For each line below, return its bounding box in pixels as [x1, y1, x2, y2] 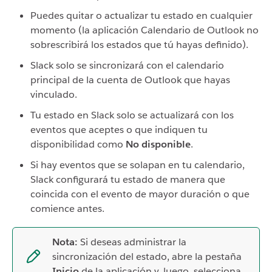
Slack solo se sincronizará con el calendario [30, 59, 224, 72]
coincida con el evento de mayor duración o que [30, 188, 250, 200]
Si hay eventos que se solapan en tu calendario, [30, 158, 245, 171]
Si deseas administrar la [78, 236, 186, 248]
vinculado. [30, 88, 77, 101]
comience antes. [30, 202, 104, 215]
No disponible [126, 138, 191, 151]
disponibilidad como [30, 138, 126, 151]
